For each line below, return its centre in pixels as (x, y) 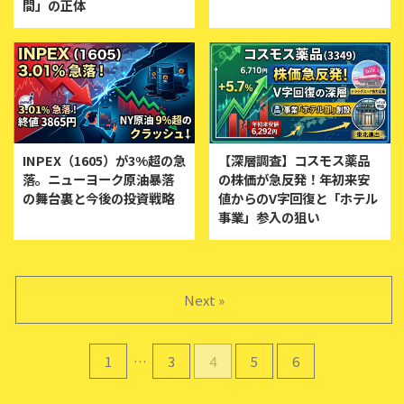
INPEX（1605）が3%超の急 (104, 161)
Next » (204, 300)
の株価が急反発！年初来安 (294, 179)
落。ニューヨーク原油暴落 (98, 179)
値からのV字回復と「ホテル (298, 198)
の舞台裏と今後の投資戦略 (98, 198)
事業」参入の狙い (269, 217)
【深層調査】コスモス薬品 (294, 161)
